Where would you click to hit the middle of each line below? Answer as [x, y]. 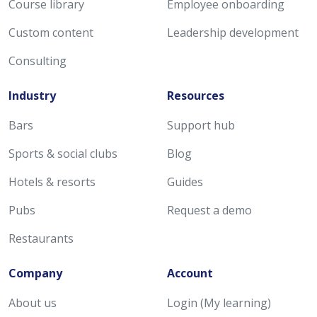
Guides [185, 181]
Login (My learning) [219, 302]
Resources [196, 95]
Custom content [51, 32]
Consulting [38, 60]
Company [35, 273]
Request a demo [209, 210]
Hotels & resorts [52, 181]
